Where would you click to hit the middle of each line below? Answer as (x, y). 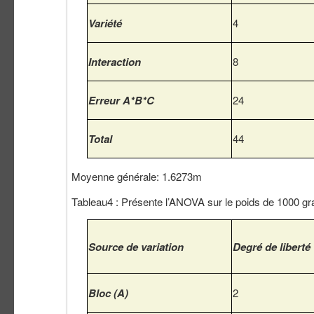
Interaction (115, 62)
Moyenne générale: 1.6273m (137, 177)
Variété (105, 23)
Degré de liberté (272, 247)
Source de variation (136, 247)
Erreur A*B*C (121, 101)
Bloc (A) (108, 293)
